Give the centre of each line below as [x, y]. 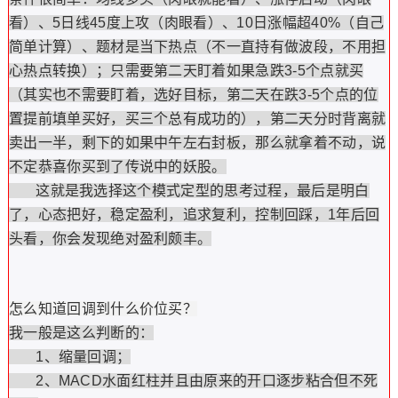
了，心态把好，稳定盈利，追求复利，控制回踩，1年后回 [194, 215]
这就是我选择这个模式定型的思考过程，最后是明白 [189, 191]
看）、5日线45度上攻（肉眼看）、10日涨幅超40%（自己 [196, 23]
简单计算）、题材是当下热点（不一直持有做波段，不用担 [197, 47]
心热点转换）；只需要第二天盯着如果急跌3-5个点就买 [186, 71]
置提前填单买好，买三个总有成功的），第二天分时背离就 [197, 119]
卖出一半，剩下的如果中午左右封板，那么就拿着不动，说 [197, 143]
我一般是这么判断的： [81, 333]
